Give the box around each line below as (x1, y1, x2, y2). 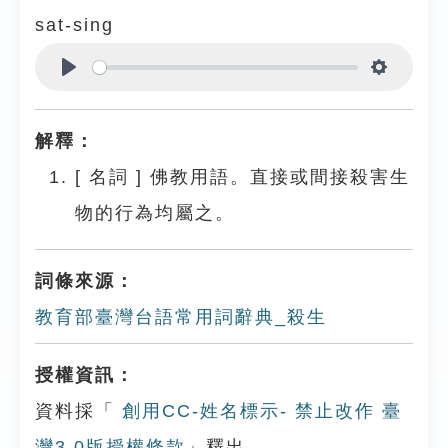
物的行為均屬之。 (75, 203, 235, 223)
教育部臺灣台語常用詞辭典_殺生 (35, 307, 327, 327)
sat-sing (35, 15, 114, 35)
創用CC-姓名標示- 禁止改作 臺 (115, 401, 402, 421)
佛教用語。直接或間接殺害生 (150, 167, 410, 187)
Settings (379, 81, 444, 101)
